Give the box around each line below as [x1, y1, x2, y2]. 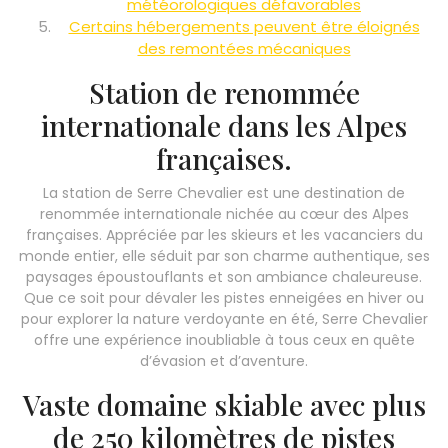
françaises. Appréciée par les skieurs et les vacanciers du [25, 224, 423, 245]
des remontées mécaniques [137, 37, 351, 59]
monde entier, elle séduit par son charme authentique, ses [18, 245, 430, 266]
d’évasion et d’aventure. [140, 350, 308, 371]
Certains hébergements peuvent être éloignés [68, 15, 420, 37]
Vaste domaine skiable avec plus [22, 385, 426, 423]
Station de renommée [88, 73, 360, 111]
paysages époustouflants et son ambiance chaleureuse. [26, 266, 422, 287]
